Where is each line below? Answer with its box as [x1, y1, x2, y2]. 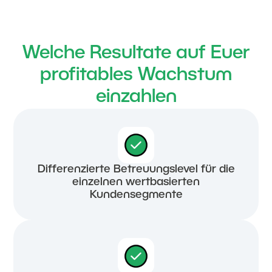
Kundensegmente [89, 189, 183, 200]
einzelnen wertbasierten [72, 177, 200, 187]
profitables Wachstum [40, 67, 232, 84]
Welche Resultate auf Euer [22, 45, 250, 62]
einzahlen [95, 89, 177, 106]
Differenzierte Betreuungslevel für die [37, 164, 235, 174]
